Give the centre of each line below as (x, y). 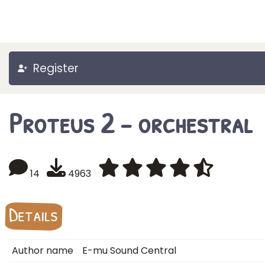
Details (33, 214)
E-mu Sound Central (129, 251)
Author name (43, 251)
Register (56, 68)
